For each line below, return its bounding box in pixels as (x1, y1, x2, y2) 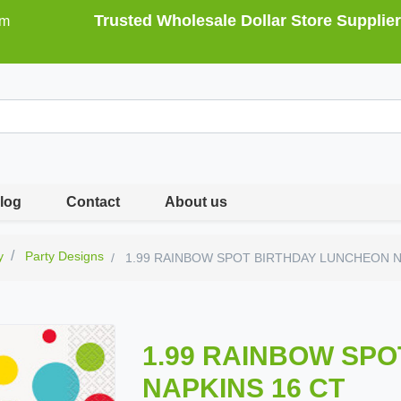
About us (165, 194, 228, 209)
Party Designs (25, 249, 105, 263)
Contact (66, 194, 121, 209)
